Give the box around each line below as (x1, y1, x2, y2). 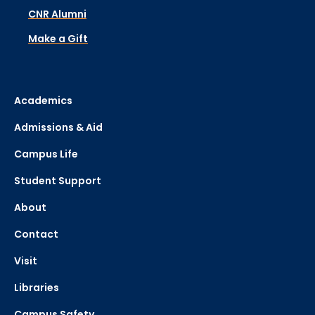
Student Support (14, 174, 101, 188)
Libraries (14, 281, 59, 295)
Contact (14, 227, 58, 242)
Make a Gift (28, 32, 88, 46)
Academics (14, 94, 72, 108)
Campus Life (14, 147, 78, 162)
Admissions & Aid (14, 120, 103, 135)
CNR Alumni (28, 7, 86, 22)
